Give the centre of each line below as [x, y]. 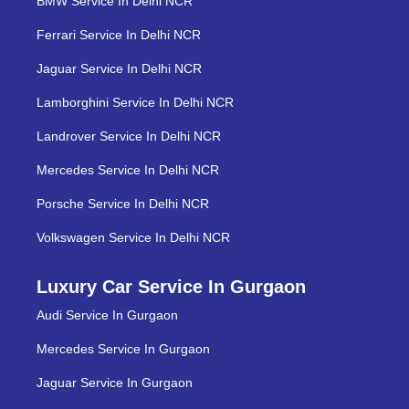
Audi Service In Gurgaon [107, 315]
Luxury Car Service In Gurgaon [171, 286]
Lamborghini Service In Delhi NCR [135, 102]
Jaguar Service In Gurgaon [115, 382]
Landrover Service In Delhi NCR [129, 136]
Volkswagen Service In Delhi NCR [133, 237]
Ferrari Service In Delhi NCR [119, 34]
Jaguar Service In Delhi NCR [119, 68]
